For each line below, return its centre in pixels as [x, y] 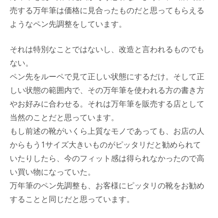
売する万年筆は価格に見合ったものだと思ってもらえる [107, 10]
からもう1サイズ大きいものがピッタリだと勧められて [105, 144]
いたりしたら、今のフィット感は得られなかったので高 [107, 158]
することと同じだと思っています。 [72, 199]
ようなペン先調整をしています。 [68, 24]
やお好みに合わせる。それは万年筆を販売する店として [107, 103]
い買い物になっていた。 [53, 172]
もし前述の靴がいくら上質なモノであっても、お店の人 [107, 131]
